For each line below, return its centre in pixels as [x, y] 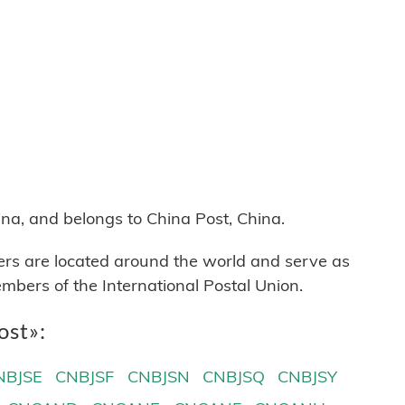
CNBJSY [307, 377]
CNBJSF [85, 377]
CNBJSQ [233, 377]
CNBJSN [158, 377]
